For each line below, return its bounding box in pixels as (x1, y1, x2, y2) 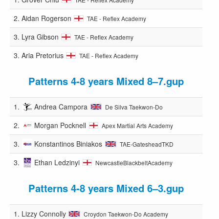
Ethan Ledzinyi (34, 157, 80, 167)
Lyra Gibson (22, 31, 59, 42)
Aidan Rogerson (22, 13, 71, 23)
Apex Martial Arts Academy (102, 121, 174, 130)
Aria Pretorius (22, 50, 64, 60)
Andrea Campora (34, 101, 88, 111)
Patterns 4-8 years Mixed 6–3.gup (28, 180, 184, 195)
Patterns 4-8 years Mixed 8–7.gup (28, 73, 184, 88)
